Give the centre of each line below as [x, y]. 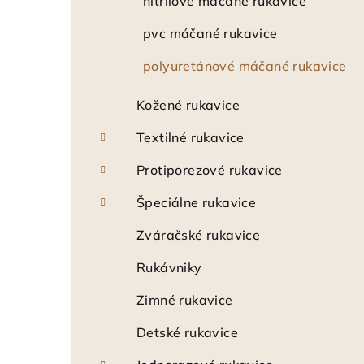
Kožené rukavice [188, 105]
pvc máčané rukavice [210, 33]
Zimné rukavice [185, 300]
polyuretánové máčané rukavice [245, 66]
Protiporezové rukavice [210, 170]
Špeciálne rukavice [197, 202]
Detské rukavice [187, 332]
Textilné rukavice [191, 137]
